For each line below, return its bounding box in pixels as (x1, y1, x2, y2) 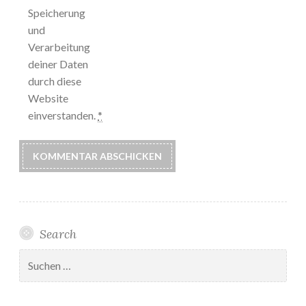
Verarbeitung (28, 40, 90, 54)
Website (28, 92, 68, 105)
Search (39, 226, 76, 242)
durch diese (28, 74, 81, 88)
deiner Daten (28, 57, 88, 71)
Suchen (18, 249, 51, 262)
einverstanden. (28, 109, 98, 122)
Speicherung (28, 6, 85, 20)
